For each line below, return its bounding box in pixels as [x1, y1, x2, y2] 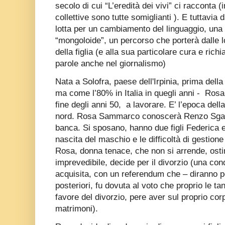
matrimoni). [55, 203, 98, 213]
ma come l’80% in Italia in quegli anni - [55, 88, 200, 98]
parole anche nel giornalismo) [55, 58, 166, 68]
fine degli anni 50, [55, 99, 121, 109]
